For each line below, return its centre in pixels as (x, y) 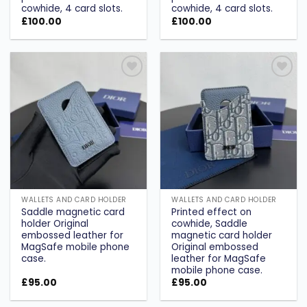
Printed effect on (212, 212)
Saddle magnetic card (73, 212)
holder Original (55, 224)
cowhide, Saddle (210, 224)
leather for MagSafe (219, 259)
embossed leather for (73, 236)
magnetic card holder (222, 236)
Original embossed (215, 247)
